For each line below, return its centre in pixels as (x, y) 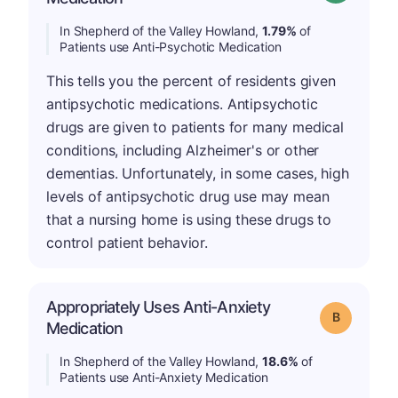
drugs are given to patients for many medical (195, 127)
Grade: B (361, 316)
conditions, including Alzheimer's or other (183, 150)
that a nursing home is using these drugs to (189, 219)
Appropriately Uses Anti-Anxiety (159, 307)
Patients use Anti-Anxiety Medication (164, 377)
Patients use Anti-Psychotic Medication (171, 47)
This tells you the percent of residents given (191, 81)
